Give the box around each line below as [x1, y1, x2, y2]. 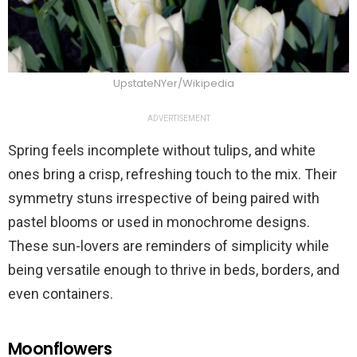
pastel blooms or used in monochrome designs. [8, 214, 310, 231]
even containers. [8, 285, 113, 303]
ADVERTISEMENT [147, 114, 210, 124]
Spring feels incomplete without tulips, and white [8, 142, 316, 159]
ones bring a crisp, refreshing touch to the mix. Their [8, 166, 337, 183]
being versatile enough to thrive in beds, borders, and [8, 261, 339, 279]
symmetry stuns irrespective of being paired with [8, 190, 320, 207]
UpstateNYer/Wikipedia [112, 76, 237, 92]
